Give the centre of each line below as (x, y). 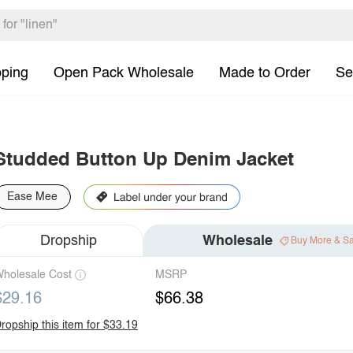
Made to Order (265, 73)
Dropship (69, 241)
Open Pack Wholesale (124, 73)
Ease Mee (32, 197)
